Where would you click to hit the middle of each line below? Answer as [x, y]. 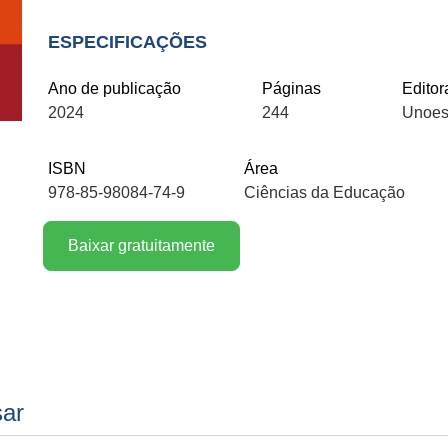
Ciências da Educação [325, 192]
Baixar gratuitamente [141, 245]
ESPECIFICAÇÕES [127, 42]
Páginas [291, 88]
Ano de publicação [114, 88]
